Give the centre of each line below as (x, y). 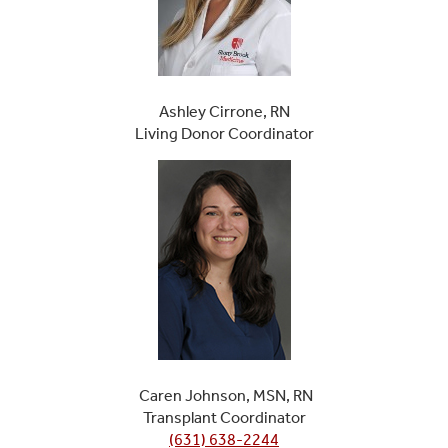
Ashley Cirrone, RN (224, 111)
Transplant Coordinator (224, 417)
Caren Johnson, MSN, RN (224, 395)
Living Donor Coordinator (224, 133)
